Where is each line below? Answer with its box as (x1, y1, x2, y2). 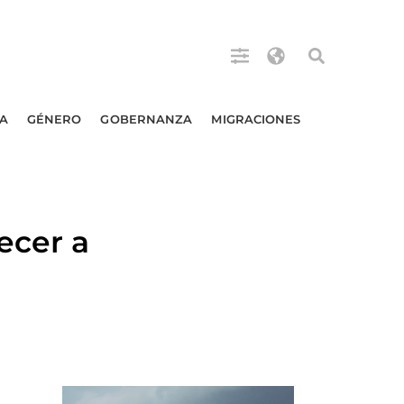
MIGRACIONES (211, 112, 301, 126)
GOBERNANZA (100, 112, 193, 126)
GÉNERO (26, 112, 82, 126)
